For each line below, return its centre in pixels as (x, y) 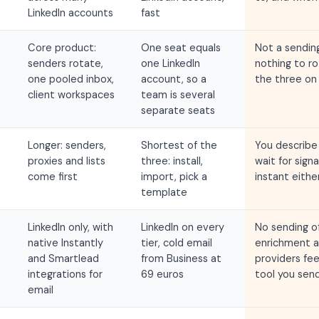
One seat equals (181, 48)
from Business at (182, 258)
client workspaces (71, 95)
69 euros (163, 274)
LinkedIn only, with (70, 227)
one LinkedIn (171, 63)
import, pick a (174, 177)
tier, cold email (177, 243)
